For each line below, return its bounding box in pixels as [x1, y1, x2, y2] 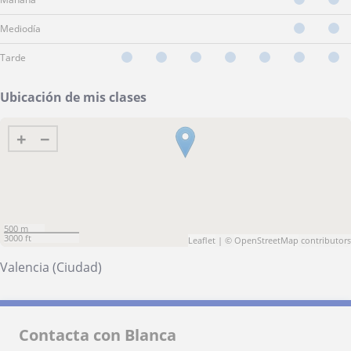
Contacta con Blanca [19, 324, 176, 346]
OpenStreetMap [234, 234, 299, 246]
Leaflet [188, 234, 215, 246]
